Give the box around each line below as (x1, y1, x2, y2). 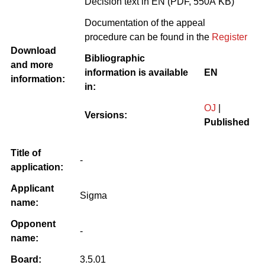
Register (212, 31, 247, 42)
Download (11, 45, 56, 56)
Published (204, 117, 250, 127)
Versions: (85, 109, 127, 120)
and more (11, 59, 53, 70)
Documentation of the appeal (85, 17, 205, 28)
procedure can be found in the (85, 31, 212, 42)
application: (11, 161, 63, 172)
